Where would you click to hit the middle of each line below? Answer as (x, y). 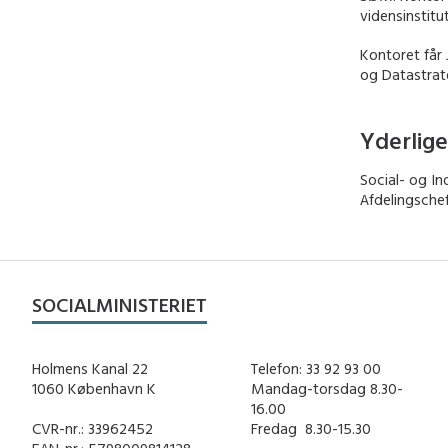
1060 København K (94, 389)
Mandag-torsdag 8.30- (326, 389)
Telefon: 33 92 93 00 (315, 369)
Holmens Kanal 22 (90, 369)
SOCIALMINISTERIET (119, 304)
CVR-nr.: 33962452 (92, 428)
